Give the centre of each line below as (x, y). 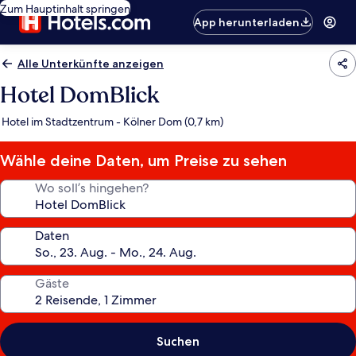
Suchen (178, 341)
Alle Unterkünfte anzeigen (91, 64)
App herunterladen (247, 22)
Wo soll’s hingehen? (92, 188)
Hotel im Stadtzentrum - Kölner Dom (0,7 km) (112, 122)
